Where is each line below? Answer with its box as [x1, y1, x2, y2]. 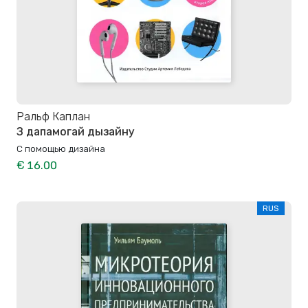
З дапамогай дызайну [16, 124, 135, 138]
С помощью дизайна [16, 142, 105, 154]
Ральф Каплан [16, 109, 90, 123]
